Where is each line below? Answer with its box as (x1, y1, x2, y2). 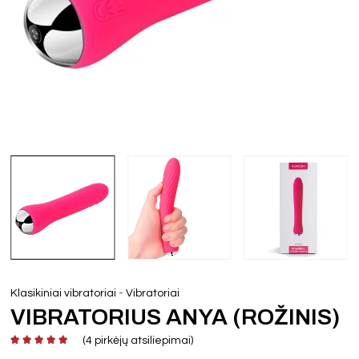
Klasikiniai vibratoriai (10, 287, 117, 299)
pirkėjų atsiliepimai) (92, 334, 194, 346)
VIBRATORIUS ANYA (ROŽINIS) (10, 304, 341, 329)
